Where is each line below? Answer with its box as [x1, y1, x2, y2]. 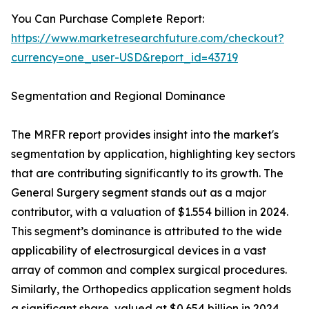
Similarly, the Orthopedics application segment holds [11, 282, 291, 297]
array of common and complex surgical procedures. [11, 263, 287, 277]
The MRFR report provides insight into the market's [11, 128, 279, 142]
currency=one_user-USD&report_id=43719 [11, 50, 238, 65]
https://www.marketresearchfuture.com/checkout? [11, 31, 284, 46]
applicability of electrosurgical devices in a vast [11, 243, 266, 258]
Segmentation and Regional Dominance [11, 89, 226, 103]
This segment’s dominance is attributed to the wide [11, 224, 282, 239]
